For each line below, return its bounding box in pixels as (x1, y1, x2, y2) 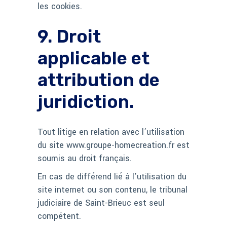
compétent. (37, 210, 81, 222)
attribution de (37, 69, 160, 91)
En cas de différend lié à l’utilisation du (37, 171, 186, 183)
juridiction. (37, 91, 134, 113)
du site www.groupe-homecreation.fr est (37, 139, 190, 152)
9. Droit (37, 26, 101, 48)
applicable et (37, 48, 149, 69)
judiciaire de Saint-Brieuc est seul (37, 197, 165, 209)
